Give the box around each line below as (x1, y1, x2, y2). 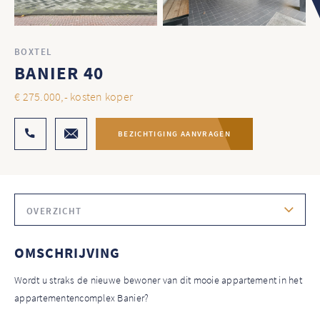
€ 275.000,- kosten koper (14, 89, 134, 104)
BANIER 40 (14, 61, 104, 84)
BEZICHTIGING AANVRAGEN (117, 129, 231, 139)
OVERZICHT (26, 204, 82, 217)
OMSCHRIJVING (14, 243, 120, 261)
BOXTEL (14, 45, 53, 58)
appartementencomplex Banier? (14, 291, 149, 304)
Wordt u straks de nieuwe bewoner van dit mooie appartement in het (14, 273, 302, 286)
